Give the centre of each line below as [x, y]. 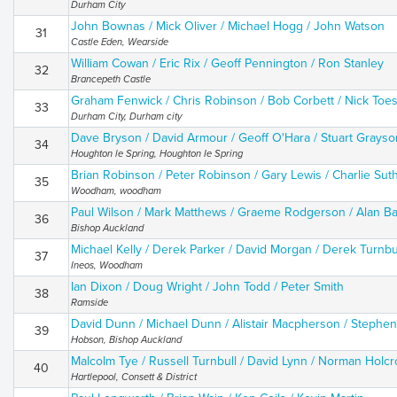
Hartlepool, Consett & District [134, 377]
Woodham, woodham [116, 191]
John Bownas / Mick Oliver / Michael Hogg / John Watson [228, 26]
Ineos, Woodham [107, 265]
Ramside [90, 303]
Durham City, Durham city [126, 117]
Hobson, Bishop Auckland [126, 340]
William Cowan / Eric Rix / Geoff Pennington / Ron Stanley [227, 63]
